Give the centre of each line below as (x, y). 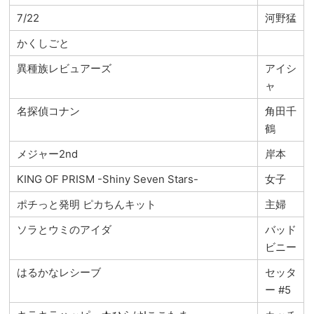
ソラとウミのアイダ (64, 229)
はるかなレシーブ (59, 272)
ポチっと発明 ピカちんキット (87, 204)
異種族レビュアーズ (64, 68)
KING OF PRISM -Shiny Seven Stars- (108, 179)
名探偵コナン (49, 111)
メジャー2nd (48, 153)
